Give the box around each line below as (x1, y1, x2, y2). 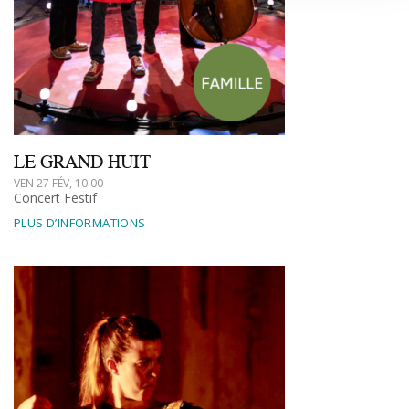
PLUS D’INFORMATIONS (14, 215, 146, 232)
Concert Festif (14, 189, 97, 207)
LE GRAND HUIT (14, 149, 151, 174)
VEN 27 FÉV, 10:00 (14, 175, 103, 192)
